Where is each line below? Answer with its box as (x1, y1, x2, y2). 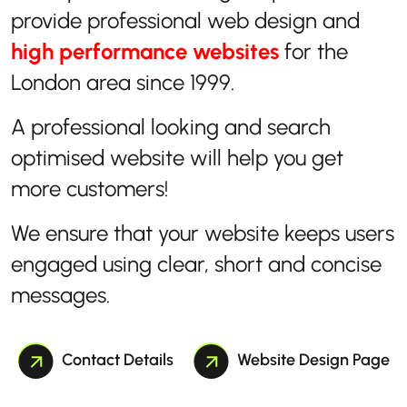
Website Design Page (236, 350, 390, 370)
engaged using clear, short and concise (11, 251, 382, 277)
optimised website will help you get (11, 144, 343, 171)
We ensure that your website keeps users (11, 220, 394, 246)
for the (279, 38, 348, 65)
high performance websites (11, 38, 279, 65)
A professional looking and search (11, 114, 331, 140)
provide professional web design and (11, 7, 360, 34)
